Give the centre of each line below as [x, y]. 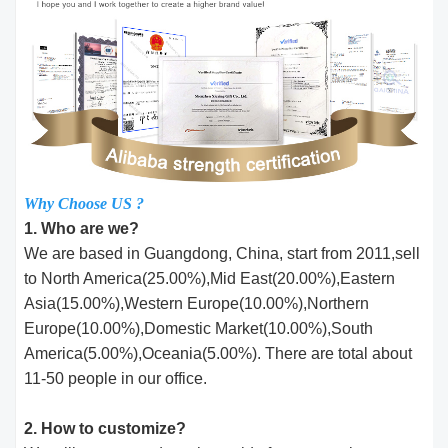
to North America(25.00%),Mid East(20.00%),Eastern [210, 278]
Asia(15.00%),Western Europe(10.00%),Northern [197, 303]
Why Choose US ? [84, 203]
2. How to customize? [105, 428]
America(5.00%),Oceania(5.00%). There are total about [218, 353]
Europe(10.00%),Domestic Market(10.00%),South [199, 328]
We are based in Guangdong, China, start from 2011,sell [222, 253]
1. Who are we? [82, 228]
